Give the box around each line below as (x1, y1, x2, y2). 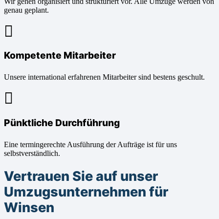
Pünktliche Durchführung (4, 116, 120, 129)
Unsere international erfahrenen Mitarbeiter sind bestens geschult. (4, 73, 205, 82)
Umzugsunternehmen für (4, 184, 168, 200)
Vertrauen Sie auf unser (4, 168, 158, 185)
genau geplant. (4, 6, 49, 15)
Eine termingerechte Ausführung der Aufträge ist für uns (4, 140, 177, 149)
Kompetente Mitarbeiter (4, 49, 116, 62)
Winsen (4, 199, 54, 216)
